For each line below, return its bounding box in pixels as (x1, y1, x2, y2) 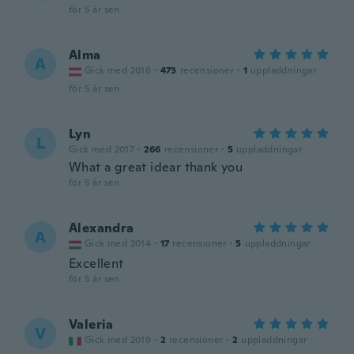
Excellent (69, 255, 124, 272)
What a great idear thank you (69, 159, 243, 175)
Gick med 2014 (85, 237, 152, 250)
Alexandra (69, 220, 134, 236)
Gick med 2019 (85, 333, 152, 346)
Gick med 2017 (69, 143, 135, 156)
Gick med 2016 (85, 64, 152, 77)
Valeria (69, 316, 114, 333)
